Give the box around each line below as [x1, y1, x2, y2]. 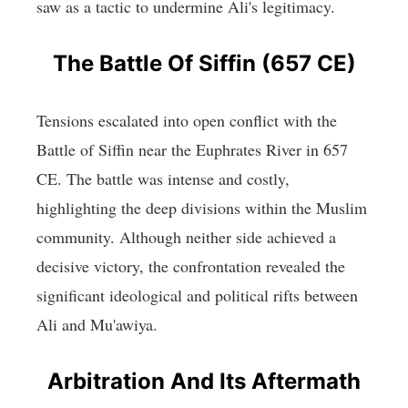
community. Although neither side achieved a [36, 226, 336, 249]
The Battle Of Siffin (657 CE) [52, 50, 356, 77]
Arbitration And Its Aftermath [47, 368, 361, 395]
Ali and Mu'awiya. [36, 313, 158, 336]
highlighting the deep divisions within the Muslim [36, 197, 367, 219]
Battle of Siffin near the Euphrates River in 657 [36, 138, 348, 161]
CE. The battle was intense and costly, [36, 168, 290, 190]
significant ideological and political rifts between [36, 284, 358, 307]
